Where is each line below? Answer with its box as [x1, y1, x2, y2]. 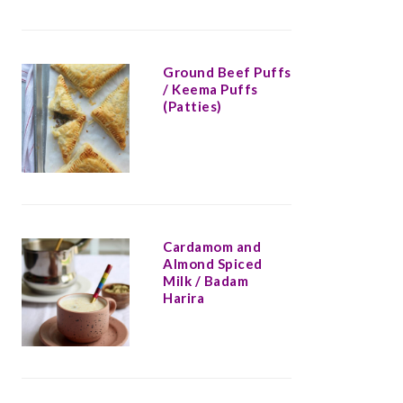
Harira [163, 289, 204, 306]
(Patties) [163, 98, 222, 115]
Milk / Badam [163, 272, 248, 289]
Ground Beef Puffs [163, 64, 291, 81]
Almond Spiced [163, 255, 263, 272]
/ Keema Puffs [163, 81, 258, 98]
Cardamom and [163, 237, 261, 255]
